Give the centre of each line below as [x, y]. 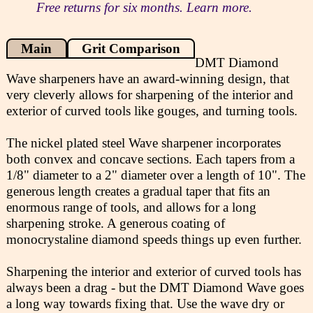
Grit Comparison [131, 48]
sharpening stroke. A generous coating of [115, 223]
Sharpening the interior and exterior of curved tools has [153, 271]
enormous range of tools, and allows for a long [131, 207]
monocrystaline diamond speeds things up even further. [154, 239]
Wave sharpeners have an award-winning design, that [147, 78]
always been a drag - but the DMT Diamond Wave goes [155, 287]
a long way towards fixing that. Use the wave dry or [145, 303]
